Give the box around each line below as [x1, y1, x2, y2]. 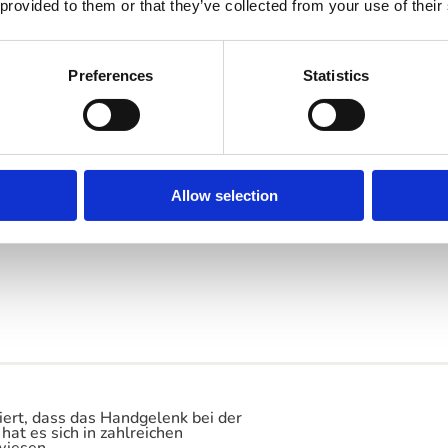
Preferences [68, 66, 154, 84]
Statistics [303, 66, 369, 84]
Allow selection [170, 186, 278, 204]
